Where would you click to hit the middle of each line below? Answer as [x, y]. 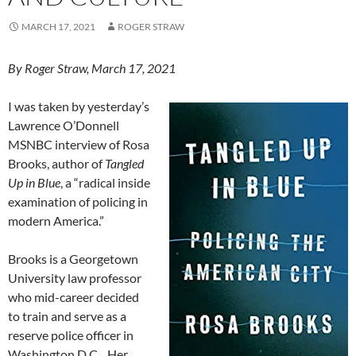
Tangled [124, 163]
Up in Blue [34, 182]
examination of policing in [78, 201]
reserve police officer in [71, 335]
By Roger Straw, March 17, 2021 [92, 68]
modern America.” [56, 220]
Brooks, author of [56, 163]
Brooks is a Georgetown [73, 258]
